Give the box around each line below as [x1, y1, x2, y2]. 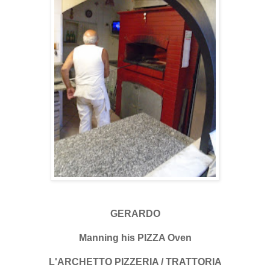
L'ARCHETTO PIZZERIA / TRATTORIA [48, 256, 222, 267]
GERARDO [110, 208, 160, 219]
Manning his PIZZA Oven [78, 232, 192, 243]
